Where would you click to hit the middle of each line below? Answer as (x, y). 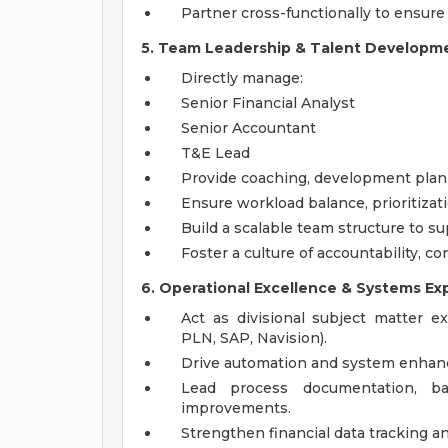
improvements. (236, 408)
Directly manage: (242, 78)
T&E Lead (215, 153)
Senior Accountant (248, 128)
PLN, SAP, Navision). (254, 338)
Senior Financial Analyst (268, 103)
